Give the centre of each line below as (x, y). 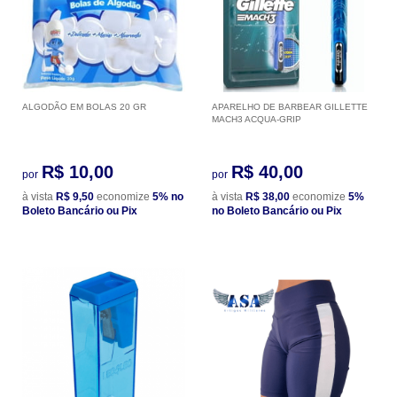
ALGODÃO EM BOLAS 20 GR (84, 106)
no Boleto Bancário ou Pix (277, 210)
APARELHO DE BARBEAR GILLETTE (290, 106)
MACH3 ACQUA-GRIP (257, 119)
